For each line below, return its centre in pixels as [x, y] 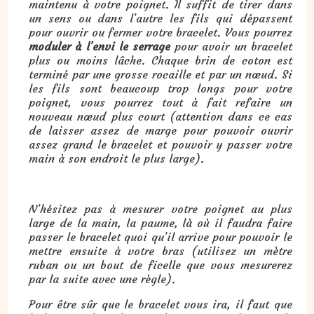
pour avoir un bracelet [231, 46]
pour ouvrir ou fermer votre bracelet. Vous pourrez [161, 32]
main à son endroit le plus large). [117, 158]
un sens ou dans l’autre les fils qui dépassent [161, 18]
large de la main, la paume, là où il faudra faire [161, 223]
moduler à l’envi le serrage [100, 46]
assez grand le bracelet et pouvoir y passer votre [161, 144]
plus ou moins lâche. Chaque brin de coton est [161, 60]
